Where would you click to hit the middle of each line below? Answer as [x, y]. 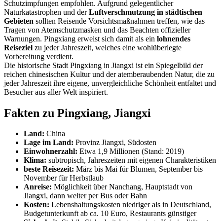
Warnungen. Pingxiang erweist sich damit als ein [80, 38]
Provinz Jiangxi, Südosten [115, 143]
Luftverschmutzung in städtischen [146, 12]
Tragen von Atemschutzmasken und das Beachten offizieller [97, 30]
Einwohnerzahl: [51, 151]
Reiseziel [18, 47]
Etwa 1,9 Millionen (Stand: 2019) [131, 151]
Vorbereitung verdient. [39, 56]
